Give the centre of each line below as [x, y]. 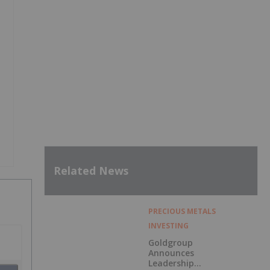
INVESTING [168, 225]
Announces [171, 253]
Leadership [171, 263]
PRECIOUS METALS [182, 211]
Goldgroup [170, 242]
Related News [91, 171]
